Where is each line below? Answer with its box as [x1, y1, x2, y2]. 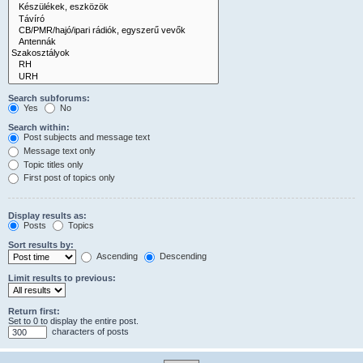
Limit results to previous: [8, 273, 116, 284]
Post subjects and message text [21, 132, 150, 143]
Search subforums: [8, 92, 90, 103]
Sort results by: [8, 240, 74, 250]
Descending [157, 251, 207, 262]
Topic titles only [21, 159, 83, 169]
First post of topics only [21, 173, 115, 183]
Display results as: [8, 210, 87, 220]
